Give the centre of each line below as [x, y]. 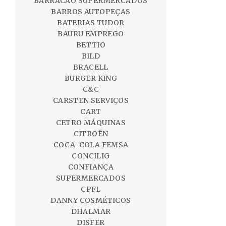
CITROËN [91, 134]
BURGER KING [91, 78]
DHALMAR [91, 211]
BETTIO [91, 45]
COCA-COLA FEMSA [91, 145]
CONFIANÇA [91, 167]
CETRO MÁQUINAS [91, 123]
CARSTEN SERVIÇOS [91, 100]
